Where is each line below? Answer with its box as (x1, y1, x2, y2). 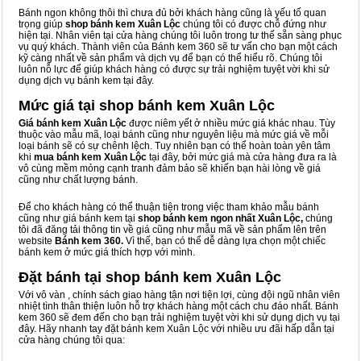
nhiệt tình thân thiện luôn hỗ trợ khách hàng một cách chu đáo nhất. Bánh (19, 301, 338, 313)
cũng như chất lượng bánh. (19, 174, 138, 186)
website (19, 235, 55, 247)
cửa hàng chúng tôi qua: (19, 334, 125, 346)
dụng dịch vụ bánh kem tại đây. (19, 75, 154, 87)
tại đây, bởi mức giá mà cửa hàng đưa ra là (147, 151, 337, 164)
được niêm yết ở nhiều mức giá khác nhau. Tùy (127, 118, 335, 130)
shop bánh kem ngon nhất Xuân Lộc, (138, 213, 305, 225)
